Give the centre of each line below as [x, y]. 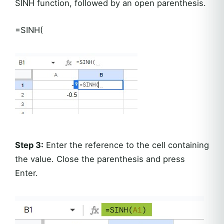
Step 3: [29, 145]
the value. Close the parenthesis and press [100, 159]
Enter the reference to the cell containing [126, 145]
